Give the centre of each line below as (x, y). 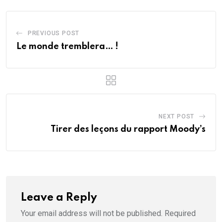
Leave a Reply (59, 198)
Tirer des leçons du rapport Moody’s (128, 130)
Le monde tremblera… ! (67, 47)
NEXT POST (176, 117)
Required (180, 214)
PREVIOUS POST (54, 33)
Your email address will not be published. (92, 214)
